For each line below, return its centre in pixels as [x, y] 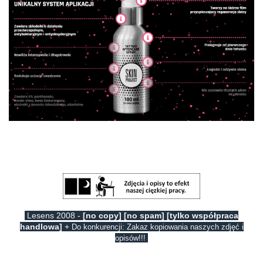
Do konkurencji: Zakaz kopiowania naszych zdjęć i [157, 227]
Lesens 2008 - [54, 216]
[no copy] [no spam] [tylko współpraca [161, 216]
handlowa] [41, 227]
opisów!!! [130, 238]
